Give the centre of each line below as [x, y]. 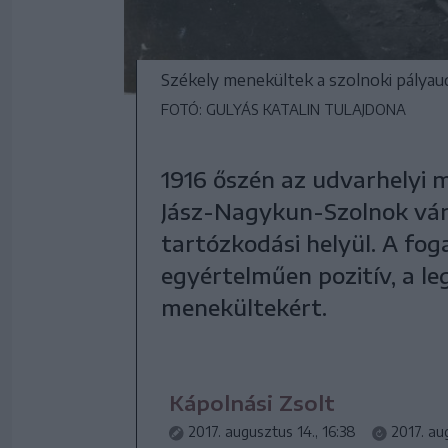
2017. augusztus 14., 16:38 [272, 431]
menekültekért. [244, 307]
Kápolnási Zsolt [252, 402]
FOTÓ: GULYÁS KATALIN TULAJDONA [283, 109]
